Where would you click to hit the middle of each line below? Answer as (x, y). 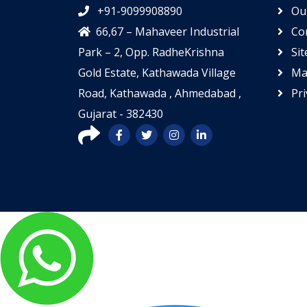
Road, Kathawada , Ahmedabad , (160, 93)
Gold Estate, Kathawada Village (157, 73)
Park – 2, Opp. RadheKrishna (151, 52)
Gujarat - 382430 (121, 114)
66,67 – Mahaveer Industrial (168, 32)
